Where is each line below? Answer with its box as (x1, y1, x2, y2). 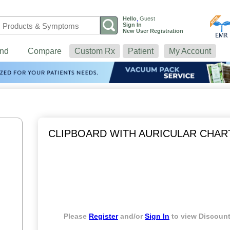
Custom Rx (74, 47, 115, 55)
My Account (169, 47, 211, 55)
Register (89, 212, 118, 220)
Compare (28, 47, 62, 55)
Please (64, 212, 89, 220)
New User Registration (123, 28, 183, 34)
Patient (128, 47, 154, 55)
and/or (118, 212, 145, 220)
